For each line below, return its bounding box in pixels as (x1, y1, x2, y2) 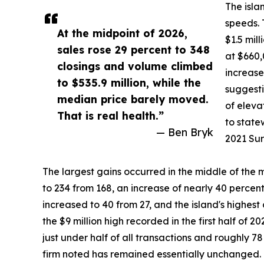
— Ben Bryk (156, 125, 213, 138)
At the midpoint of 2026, (57, 26, 187, 39)
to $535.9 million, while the (57, 75, 201, 89)
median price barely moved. (57, 92, 209, 105)
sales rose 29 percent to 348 (57, 42, 210, 56)
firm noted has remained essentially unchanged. (42, 247, 261, 260)
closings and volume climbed (57, 59, 213, 72)
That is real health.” (57, 108, 164, 122)
